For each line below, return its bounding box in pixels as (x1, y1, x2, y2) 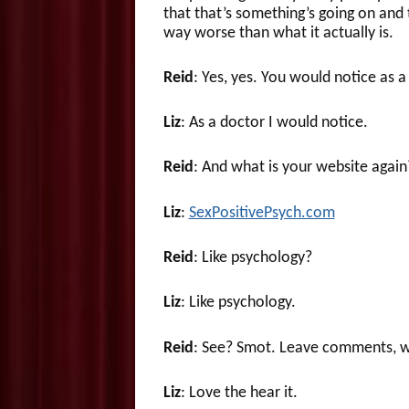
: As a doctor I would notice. (180, 114, 368, 132)
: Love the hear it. (180, 383, 298, 402)
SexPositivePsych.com (188, 204, 335, 222)
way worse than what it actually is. (163, 24, 393, 42)
